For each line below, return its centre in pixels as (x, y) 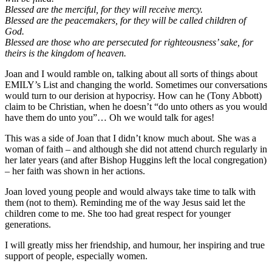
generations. (28, 224)
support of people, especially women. (76, 256)
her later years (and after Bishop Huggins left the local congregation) (136, 160)
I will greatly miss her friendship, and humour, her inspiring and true (135, 245)
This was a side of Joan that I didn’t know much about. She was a (131, 138)
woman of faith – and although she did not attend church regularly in (136, 149)
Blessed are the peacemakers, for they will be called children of (125, 20)
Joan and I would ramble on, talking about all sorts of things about (131, 73)
